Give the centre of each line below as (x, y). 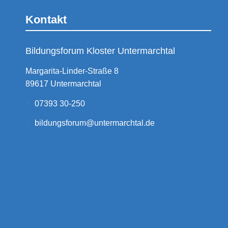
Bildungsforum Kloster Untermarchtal (100, 51)
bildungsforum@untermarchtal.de (95, 123)
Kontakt (46, 19)
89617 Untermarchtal (63, 84)
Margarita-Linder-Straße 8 (72, 71)
